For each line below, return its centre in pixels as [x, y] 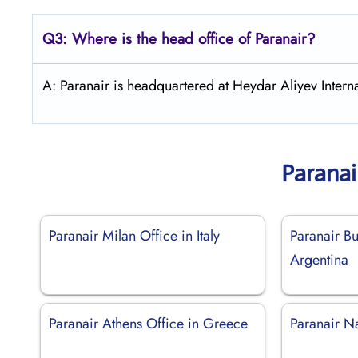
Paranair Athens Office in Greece [148, 323]
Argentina [320, 259]
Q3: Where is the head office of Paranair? [179, 38]
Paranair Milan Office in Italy [134, 235]
